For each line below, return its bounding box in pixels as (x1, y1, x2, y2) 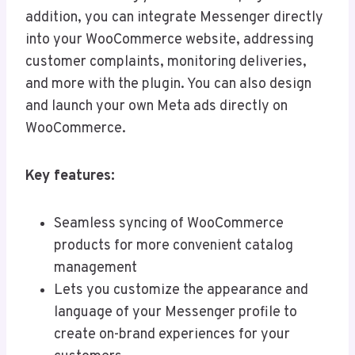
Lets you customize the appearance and (54, 281, 308, 300)
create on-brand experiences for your (54, 326, 290, 345)
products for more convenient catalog (54, 237, 293, 256)
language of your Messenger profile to (54, 303, 297, 323)
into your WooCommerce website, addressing (25, 31, 314, 50)
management (54, 259, 137, 278)
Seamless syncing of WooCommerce (54, 215, 284, 234)
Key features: (25, 167, 115, 186)
